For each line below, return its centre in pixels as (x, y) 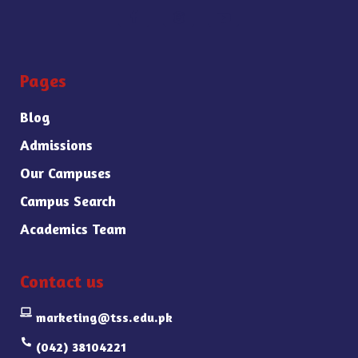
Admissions (56, 144)
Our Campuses (66, 172)
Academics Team (73, 228)
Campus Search (68, 200)
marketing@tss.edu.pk (104, 317)
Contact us (62, 281)
